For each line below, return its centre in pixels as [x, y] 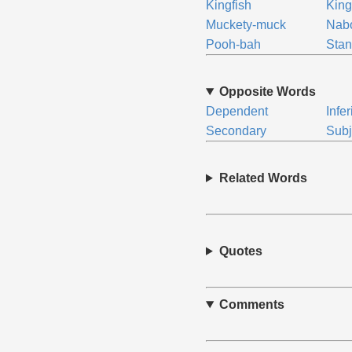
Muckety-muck [246, 25]
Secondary [236, 131]
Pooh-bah [233, 44]
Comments [251, 304]
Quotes [240, 251]
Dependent [236, 111]
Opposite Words [267, 92]
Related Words [263, 178]
